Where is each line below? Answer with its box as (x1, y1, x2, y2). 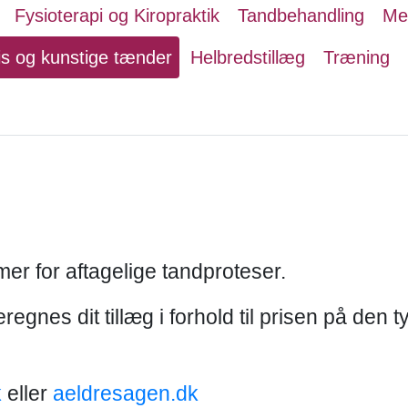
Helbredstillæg (190, 47, 305, 67)
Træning (323, 47, 390, 67)
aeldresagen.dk (53, 382, 199, 405)
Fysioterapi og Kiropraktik (15, 5, 219, 25)
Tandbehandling (238, 5, 364, 25)
